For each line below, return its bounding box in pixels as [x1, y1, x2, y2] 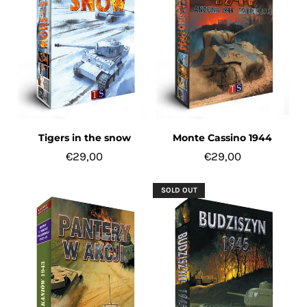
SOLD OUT [160, 186, 197, 195]
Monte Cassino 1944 [173, 132, 273, 145]
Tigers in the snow [38, 132, 131, 145]
